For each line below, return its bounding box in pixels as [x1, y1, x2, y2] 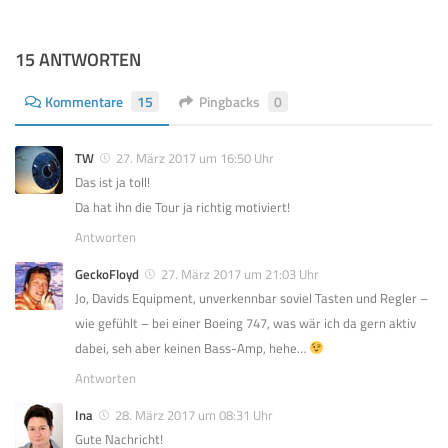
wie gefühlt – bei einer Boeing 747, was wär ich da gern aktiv [75, 312, 416, 333]
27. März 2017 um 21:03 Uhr [161, 263, 319, 284]
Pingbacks [199, 90, 260, 112]
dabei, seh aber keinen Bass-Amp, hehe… [75, 337, 309, 358]
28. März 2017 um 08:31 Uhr [115, 404, 273, 425]
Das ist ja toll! [75, 171, 150, 192]
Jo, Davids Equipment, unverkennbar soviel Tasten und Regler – [75, 287, 428, 308]
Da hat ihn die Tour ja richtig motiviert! [75, 196, 290, 217]
